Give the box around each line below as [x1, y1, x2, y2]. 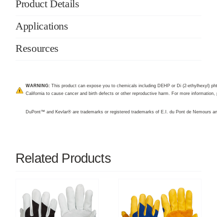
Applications [15, 19, 68, 32]
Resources [15, 42, 59, 54]
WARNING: [25, 83, 50, 88]
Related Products [15, 150, 111, 166]
